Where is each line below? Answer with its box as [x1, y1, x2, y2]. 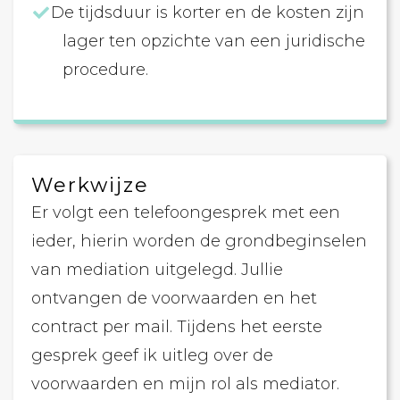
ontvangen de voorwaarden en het [31, 288, 317, 308]
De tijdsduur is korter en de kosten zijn [51, 3, 365, 22]
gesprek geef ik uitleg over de [31, 346, 273, 365]
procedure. [62, 60, 148, 79]
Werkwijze [31, 173, 149, 197]
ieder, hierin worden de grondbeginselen [31, 231, 367, 251]
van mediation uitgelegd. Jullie [31, 260, 283, 279]
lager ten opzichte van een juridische [62, 31, 365, 51]
